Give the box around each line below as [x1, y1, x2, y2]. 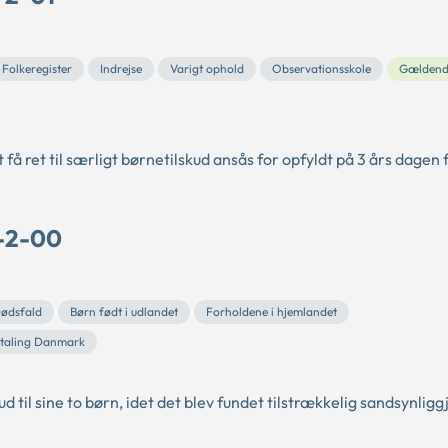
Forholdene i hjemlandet [206, 303, 337, 319]
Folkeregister [2, 60, 72, 76]
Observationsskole [272, 60, 371, 76]
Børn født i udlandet [70, 303, 178, 319]
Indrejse [100, 60, 142, 76]
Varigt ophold [170, 60, 244, 76]
